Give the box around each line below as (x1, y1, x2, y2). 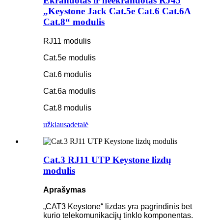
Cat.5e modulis (43, 53, 96, 62)
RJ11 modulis (43, 36, 91, 45)
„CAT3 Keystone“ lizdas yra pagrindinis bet (43, 202, 192, 211)
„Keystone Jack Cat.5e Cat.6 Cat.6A (43, 5, 191, 16)
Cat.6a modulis (43, 86, 96, 95)
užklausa (43, 120, 70, 129)
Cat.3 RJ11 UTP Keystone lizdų (43, 155, 171, 165)
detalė (70, 120, 88, 129)
